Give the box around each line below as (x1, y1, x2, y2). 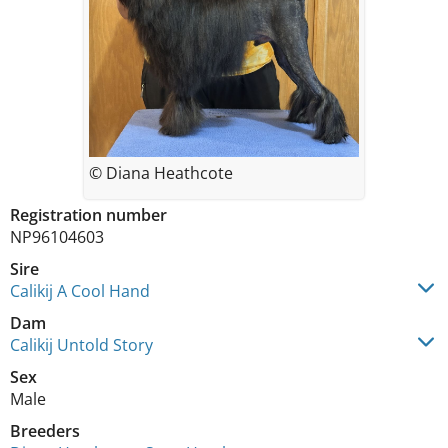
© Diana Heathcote (89, 162, 233, 184)
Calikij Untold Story (10, 334, 153, 356)
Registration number (10, 204, 167, 226)
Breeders (10, 420, 80, 442)
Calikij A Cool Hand (10, 280, 150, 302)
